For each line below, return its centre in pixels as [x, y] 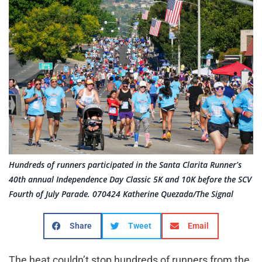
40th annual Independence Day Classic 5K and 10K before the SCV [130, 179]
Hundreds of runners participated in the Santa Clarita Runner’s [125, 164]
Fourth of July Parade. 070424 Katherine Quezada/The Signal [121, 194]
